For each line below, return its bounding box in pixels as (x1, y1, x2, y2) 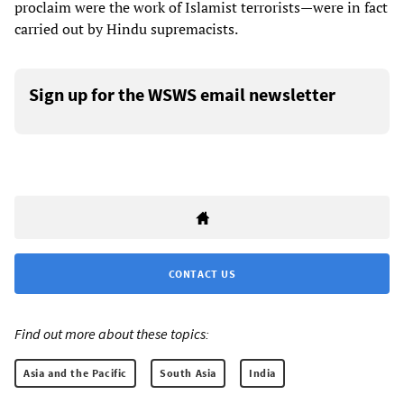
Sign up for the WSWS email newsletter (29, 83, 335, 106)
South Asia (160, 366, 216, 381)
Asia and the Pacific (23, 366, 127, 381)
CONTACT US (168, 267, 236, 281)
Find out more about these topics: (14, 325, 209, 344)
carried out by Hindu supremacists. (14, 19, 238, 40)
